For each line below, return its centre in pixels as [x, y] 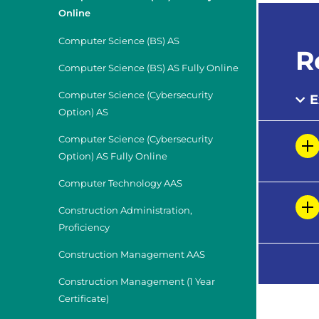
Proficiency [84, 227]
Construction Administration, [125, 210]
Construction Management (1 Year [137, 281]
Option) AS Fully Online [113, 156]
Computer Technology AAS [120, 183]
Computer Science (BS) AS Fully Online [148, 68]
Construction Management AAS [132, 254]
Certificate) [84, 298]
